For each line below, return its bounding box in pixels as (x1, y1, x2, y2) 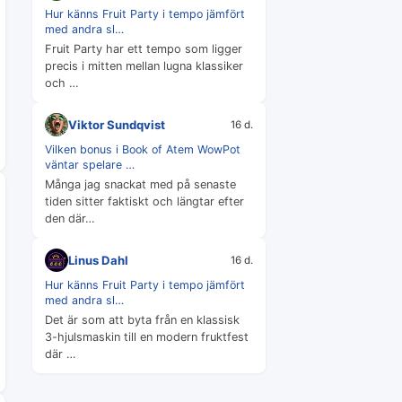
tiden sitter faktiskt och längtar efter (45, 195, 244, 208)
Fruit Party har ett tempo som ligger (45, 42, 242, 56)
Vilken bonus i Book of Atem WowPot (45, 143, 240, 156)
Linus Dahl (68, 252, 128, 267)
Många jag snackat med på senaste (45, 178, 236, 191)
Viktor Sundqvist (68, 117, 165, 132)
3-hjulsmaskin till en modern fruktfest (45, 330, 249, 344)
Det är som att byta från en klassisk (45, 313, 240, 327)
